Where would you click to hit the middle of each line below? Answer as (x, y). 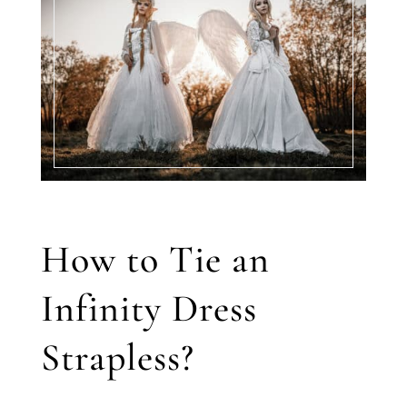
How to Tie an (155, 260)
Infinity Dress (149, 309)
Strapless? (117, 358)
